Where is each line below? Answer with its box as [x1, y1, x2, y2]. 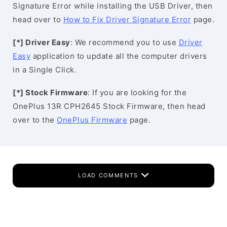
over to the [13, 115, 57, 125]
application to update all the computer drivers [30, 51, 207, 61]
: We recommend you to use [70, 37, 179, 47]
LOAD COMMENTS [78, 172, 141, 179]
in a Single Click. [13, 65, 77, 74]
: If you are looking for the [88, 88, 186, 97]
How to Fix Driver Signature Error [63, 15, 191, 24]
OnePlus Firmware [57, 115, 127, 125]
